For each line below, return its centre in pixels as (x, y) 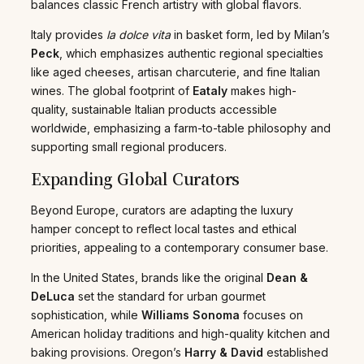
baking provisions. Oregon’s (108, 352)
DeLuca (53, 296)
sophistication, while (86, 314)
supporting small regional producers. (129, 146)
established (296, 352)
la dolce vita (139, 34)
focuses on (271, 314)
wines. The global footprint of (112, 90)
